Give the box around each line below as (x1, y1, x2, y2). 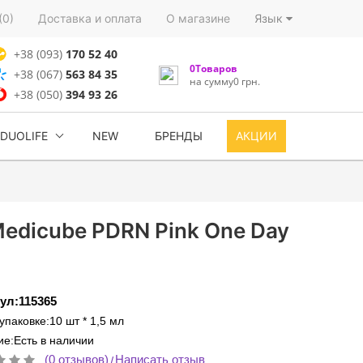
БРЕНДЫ (155, 129, 203, 143)
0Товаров (189, 61, 237, 75)
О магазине (166, 11, 230, 25)
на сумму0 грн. (189, 74, 260, 88)
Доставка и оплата (38, 11, 142, 25)
